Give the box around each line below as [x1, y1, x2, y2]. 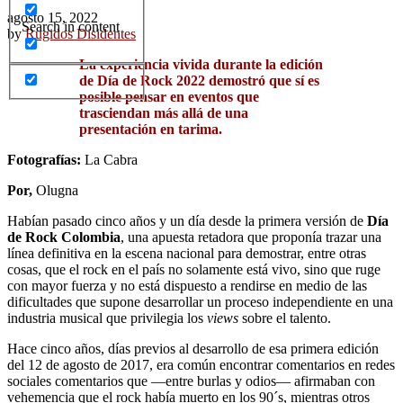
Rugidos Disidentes [25, 26, 136, 42]
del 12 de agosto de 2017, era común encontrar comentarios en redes [7, 357, 395, 373]
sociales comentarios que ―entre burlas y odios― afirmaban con [7, 373, 375, 390]
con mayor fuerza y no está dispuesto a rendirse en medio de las [7, 278, 367, 294]
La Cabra [81, 152, 138, 168]
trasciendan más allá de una [79, 105, 248, 121]
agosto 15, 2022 [7, 10, 98, 26]
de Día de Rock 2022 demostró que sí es [79, 73, 319, 89]
